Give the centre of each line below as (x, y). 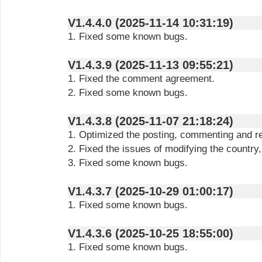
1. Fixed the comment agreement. (141, 79)
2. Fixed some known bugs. (128, 93)
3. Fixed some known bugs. (128, 163)
